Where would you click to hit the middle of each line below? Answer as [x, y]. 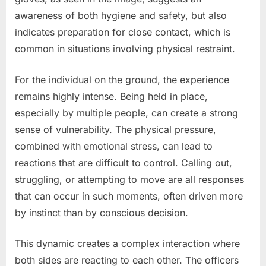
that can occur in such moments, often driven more [129, 196]
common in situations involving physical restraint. [125, 48]
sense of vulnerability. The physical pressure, [115, 129]
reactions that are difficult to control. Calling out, [123, 162]
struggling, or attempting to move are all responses [129, 179]
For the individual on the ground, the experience [122, 79]
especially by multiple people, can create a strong [126, 113]
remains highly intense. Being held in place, [111, 96]
